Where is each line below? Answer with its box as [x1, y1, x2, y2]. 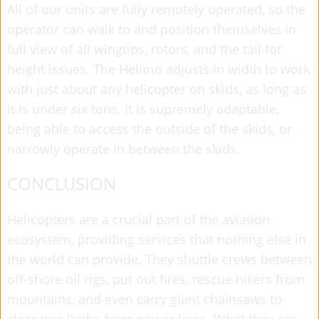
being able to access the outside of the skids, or [7, 120, 292, 137]
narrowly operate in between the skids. [7, 140, 240, 157]
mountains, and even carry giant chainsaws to [7, 290, 282, 308]
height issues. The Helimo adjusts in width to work [7, 60, 310, 78]
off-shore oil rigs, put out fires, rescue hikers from [7, 270, 305, 288]
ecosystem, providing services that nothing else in [7, 230, 306, 248]
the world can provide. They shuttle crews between [7, 250, 312, 268]
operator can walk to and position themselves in [7, 20, 296, 38]
